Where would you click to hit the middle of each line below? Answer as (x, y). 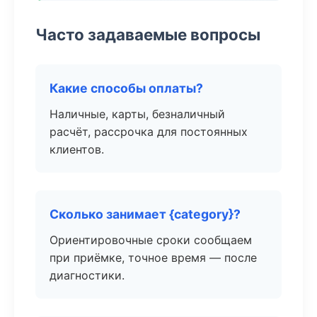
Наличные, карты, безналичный (137, 114)
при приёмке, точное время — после (153, 258)
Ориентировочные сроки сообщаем (151, 240)
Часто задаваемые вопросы (148, 34)
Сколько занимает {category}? (145, 214)
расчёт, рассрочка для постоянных (149, 132)
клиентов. (77, 149)
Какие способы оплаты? (126, 88)
